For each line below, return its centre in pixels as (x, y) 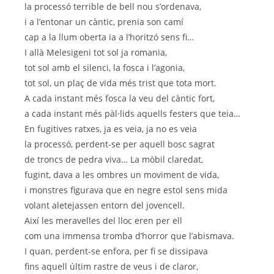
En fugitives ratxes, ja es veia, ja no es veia (111, 129)
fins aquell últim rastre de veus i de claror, (111, 267)
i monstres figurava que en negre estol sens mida (126, 190)
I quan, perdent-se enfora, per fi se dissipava (116, 251)
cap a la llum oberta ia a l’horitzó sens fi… (109, 37)
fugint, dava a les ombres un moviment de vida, (122, 175)
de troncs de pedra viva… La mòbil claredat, (114, 160)
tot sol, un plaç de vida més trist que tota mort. (120, 83)
